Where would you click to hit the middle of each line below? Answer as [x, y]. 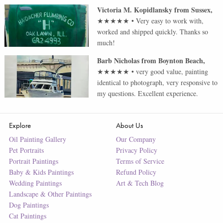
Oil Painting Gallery [37, 139]
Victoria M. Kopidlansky [135, 10]
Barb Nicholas [118, 61]
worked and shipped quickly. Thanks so [153, 32]
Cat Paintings [27, 216]
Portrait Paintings [33, 161]
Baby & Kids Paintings [41, 172]
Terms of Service [140, 161]
